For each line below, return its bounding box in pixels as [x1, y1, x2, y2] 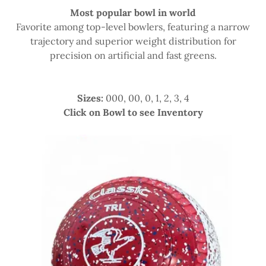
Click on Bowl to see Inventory [63, 106, 203, 119]
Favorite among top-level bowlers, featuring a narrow [16, 21, 250, 33]
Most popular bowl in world [70, 7, 196, 19]
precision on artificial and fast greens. [49, 49, 217, 62]
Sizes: [77, 92, 103, 104]
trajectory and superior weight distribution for [30, 35, 236, 47]
